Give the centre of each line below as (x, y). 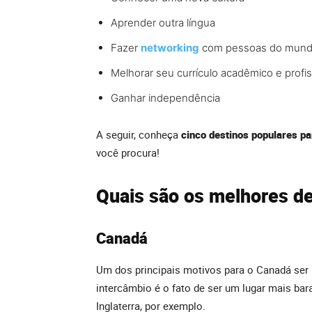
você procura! (128, 153)
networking (170, 48)
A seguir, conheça (139, 135)
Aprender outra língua (163, 23)
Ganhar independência (165, 98)
